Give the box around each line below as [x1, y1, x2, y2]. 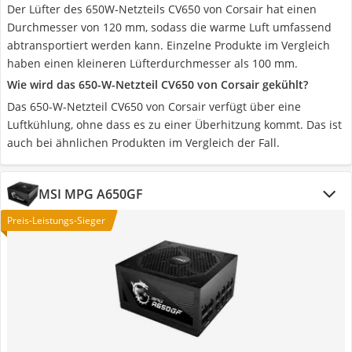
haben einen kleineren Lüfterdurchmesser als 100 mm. [7, 56, 298, 71]
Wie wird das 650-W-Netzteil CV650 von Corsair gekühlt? [7, 77, 308, 92]
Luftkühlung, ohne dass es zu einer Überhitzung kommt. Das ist [7, 117, 342, 132]
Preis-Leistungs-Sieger [7, 214, 105, 227]
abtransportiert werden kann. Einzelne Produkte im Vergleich [7, 38, 330, 53]
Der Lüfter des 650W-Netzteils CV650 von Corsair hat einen [7, 2, 317, 16]
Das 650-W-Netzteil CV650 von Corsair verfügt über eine [7, 99, 301, 114]
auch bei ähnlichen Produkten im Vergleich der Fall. [7, 135, 280, 150]
